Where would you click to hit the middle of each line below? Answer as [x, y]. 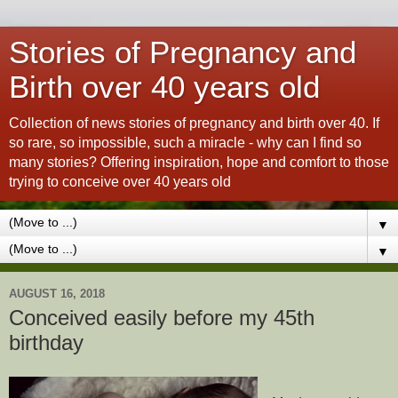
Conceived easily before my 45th [162, 318]
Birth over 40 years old [164, 87]
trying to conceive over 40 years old [120, 182]
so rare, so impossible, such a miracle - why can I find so [185, 143]
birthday [46, 342]
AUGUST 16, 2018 [57, 293]
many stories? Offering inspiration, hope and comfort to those [199, 162]
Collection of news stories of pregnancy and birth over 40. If [194, 123]
